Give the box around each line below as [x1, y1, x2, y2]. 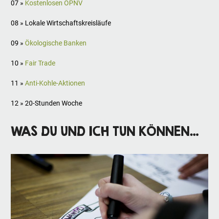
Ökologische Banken [25, 39, 87, 47]
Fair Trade [25, 59, 56, 67]
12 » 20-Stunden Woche [11, 99, 83, 108]
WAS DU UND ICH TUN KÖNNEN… [11, 124, 199, 139]
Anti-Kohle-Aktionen [25, 79, 86, 88]
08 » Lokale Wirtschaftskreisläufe [11, 19, 111, 27]
